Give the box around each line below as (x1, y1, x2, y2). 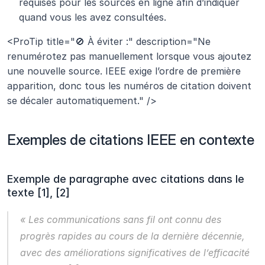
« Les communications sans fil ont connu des (20, 214, 221, 226)
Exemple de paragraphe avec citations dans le (7, 173, 244, 186)
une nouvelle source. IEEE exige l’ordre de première (7, 65, 241, 77)
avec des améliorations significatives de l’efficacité (20, 247, 250, 259)
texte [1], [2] (7, 186, 70, 199)
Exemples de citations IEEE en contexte (7, 131, 255, 149)
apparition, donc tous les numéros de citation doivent (7, 80, 251, 92)
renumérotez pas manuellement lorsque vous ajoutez (7, 50, 251, 63)
